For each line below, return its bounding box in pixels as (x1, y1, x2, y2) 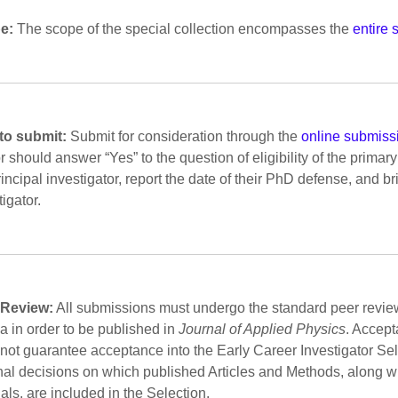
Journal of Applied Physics (179, 322, 346, 338)
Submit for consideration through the (67, 129, 302, 145)
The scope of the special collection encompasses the (13, 21, 354, 37)
